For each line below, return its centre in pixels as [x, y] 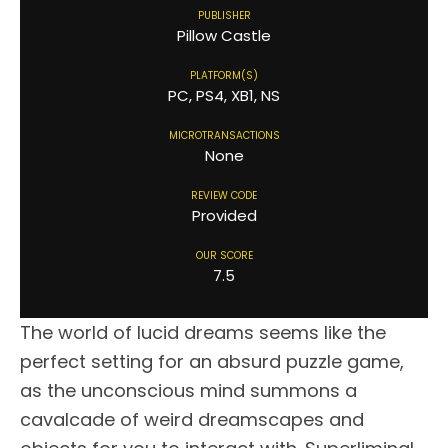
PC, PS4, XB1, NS [224, 96]
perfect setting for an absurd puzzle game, [212, 362]
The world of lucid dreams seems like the [203, 333]
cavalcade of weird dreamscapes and [192, 420]
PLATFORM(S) [224, 76]
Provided [224, 216]
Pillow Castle [224, 36]
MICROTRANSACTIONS [224, 136]
